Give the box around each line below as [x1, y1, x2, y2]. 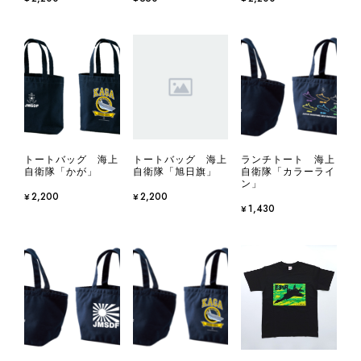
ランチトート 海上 [241, 154, 335, 166]
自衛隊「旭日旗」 [132, 166, 217, 178]
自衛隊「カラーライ [241, 166, 335, 178]
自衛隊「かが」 [24, 166, 98, 178]
